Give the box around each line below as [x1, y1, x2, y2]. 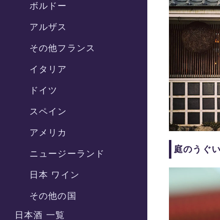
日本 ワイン [29, 170, 80, 180]
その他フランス [29, 43, 95, 53]
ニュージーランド [29, 149, 105, 159]
